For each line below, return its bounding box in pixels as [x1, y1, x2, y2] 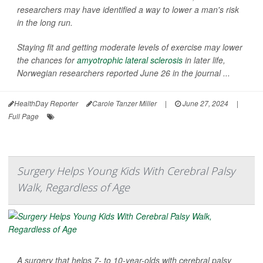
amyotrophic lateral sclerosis [77, 54, 183, 66]
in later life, [183, 54, 225, 66]
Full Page [8, 111, 39, 122]
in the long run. [17, 16, 73, 29]
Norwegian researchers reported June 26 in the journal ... [17, 67, 230, 79]
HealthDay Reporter [14, 98, 78, 109]
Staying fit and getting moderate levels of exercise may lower [17, 41, 242, 53]
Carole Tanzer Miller [92, 98, 157, 109]
